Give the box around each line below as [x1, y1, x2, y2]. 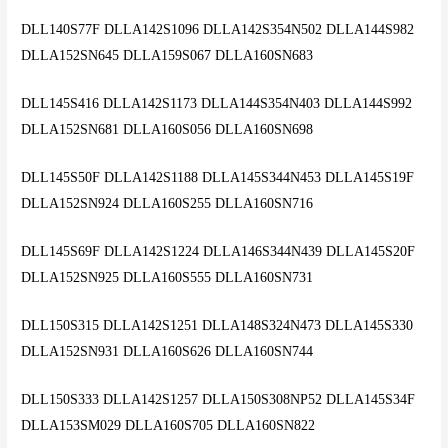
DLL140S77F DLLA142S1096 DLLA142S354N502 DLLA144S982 [21, 22, 415, 38]
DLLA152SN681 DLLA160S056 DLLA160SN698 [21, 122, 314, 138]
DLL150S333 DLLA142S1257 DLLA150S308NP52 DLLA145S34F [21, 391, 416, 407]
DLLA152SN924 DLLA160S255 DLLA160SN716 [21, 196, 314, 212]
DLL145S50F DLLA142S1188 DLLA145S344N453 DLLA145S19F [21, 170, 415, 186]
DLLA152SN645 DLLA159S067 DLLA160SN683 [21, 48, 314, 64]
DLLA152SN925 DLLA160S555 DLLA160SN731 [21, 269, 314, 285]
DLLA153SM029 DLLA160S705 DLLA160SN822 [21, 417, 316, 433]
